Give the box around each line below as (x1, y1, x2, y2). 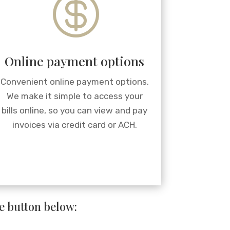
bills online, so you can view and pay (2, 105, 148, 116)
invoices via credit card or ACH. (12, 120, 137, 130)
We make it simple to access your (6, 91, 143, 102)
